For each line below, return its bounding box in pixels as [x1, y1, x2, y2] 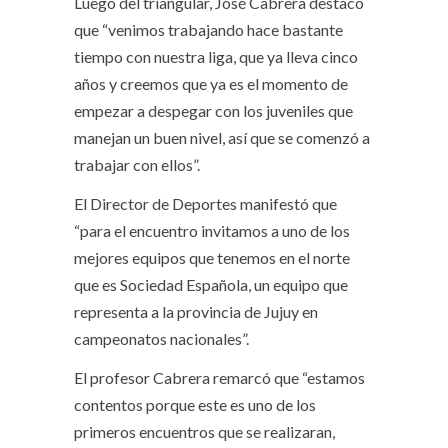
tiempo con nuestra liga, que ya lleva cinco [74, 47, 358, 67]
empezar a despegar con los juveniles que [74, 101, 353, 121]
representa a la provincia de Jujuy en [74, 302, 318, 322]
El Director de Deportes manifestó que [74, 194, 337, 214]
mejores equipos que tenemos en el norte [74, 248, 350, 268]
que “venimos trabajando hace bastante [74, 20, 343, 40]
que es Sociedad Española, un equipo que [74, 275, 348, 295]
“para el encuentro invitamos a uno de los [74, 221, 350, 241]
